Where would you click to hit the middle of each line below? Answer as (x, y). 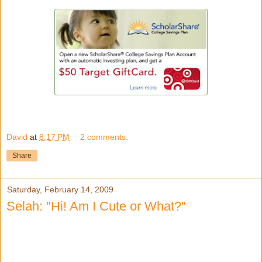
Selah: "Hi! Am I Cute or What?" (96, 206)
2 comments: (104, 137)
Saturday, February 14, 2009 (60, 190)
